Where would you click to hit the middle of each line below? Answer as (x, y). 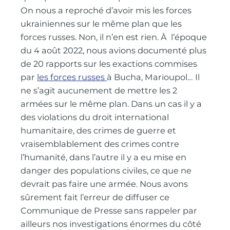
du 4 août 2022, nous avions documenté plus (114, 50)
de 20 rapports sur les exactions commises (109, 63)
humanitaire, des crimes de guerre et (99, 130)
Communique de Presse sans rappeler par (109, 210)
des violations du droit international (95, 117)
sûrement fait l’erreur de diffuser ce (95, 197)
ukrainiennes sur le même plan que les (101, 23)
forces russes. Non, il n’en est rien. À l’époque (114, 37)
